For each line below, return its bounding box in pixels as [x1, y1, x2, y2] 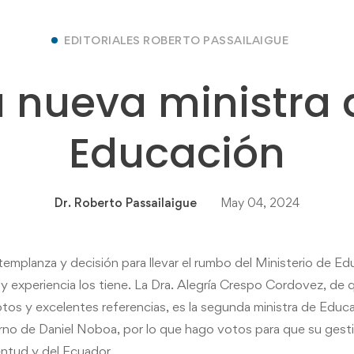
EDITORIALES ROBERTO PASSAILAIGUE [64, 32, 288, 47]
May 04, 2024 [220, 194, 299, 210]
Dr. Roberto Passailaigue [55, 194, 197, 210]
